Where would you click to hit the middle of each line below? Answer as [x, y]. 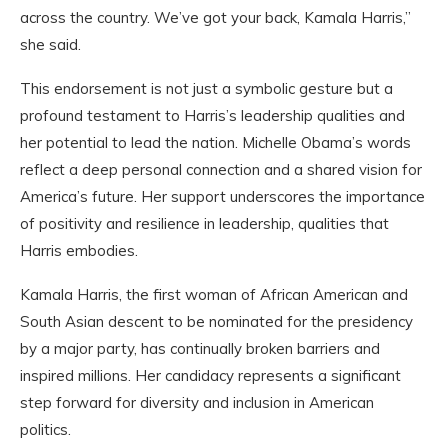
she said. [50, 44]
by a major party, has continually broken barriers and [200, 348]
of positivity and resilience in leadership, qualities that [204, 223]
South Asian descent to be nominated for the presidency [216, 321]
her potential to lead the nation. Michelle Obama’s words [215, 142]
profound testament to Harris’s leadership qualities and [212, 115]
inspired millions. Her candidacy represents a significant [210, 375]
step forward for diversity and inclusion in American [197, 402]
